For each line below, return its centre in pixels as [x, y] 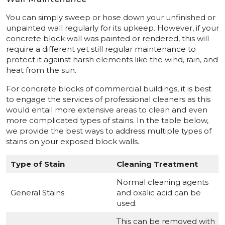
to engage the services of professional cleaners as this [108, 99]
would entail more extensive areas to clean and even [107, 110]
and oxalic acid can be [158, 193]
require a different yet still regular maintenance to [101, 49]
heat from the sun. [41, 70]
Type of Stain [37, 164]
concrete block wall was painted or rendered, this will [107, 39]
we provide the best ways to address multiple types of [109, 131]
